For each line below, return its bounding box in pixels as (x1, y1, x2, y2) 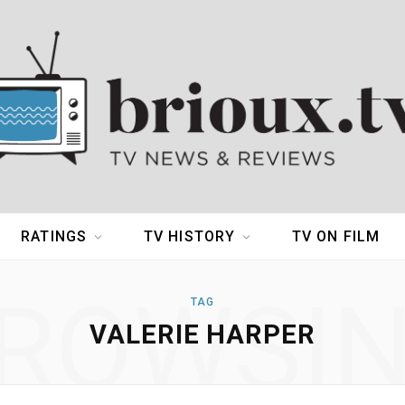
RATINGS (21, 228, 88, 246)
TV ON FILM (291, 228, 381, 246)
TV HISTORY (143, 228, 236, 246)
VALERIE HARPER (89, 319, 316, 351)
